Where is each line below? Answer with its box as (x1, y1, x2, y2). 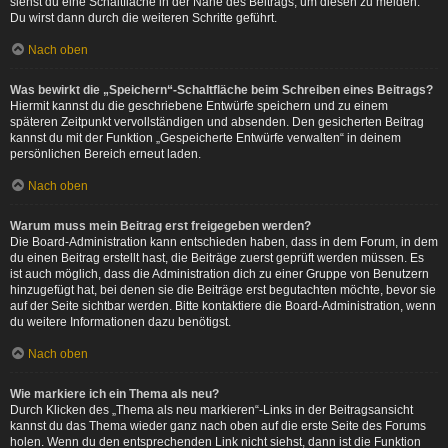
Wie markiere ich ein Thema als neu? (10, 387, 219, 401)
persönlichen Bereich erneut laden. (10, 147, 201, 161)
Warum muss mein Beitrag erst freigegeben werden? (10, 219, 311, 233)
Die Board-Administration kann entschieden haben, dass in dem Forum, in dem (10, 235, 438, 249)
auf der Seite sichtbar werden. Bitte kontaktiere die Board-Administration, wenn (10, 299, 436, 313)
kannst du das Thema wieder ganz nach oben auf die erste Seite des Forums (10, 419, 426, 433)
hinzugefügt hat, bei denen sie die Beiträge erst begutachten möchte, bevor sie (10, 283, 436, 297)
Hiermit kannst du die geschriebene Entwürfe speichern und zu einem (10, 99, 388, 113)
